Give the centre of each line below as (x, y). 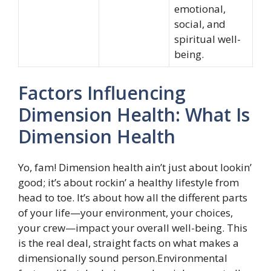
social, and (200, 24)
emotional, (200, 8)
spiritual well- (207, 39)
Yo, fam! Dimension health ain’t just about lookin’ (135, 167)
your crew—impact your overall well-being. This (133, 228)
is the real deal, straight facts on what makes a (129, 243)
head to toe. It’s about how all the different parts (133, 198)
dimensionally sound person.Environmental (123, 258)
